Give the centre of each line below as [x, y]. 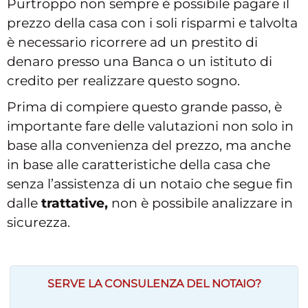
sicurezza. [38, 222]
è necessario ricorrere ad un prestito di [132, 42]
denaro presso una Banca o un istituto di [140, 61]
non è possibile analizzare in [200, 203]
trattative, [75, 203]
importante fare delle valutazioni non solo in [150, 126]
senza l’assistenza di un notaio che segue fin [150, 184]
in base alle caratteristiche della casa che [139, 164]
